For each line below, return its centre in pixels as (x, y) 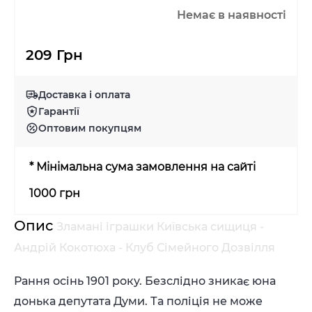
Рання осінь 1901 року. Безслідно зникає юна (145, 281)
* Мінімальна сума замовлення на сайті (142, 167)
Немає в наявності (232, 15)
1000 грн (55, 193)
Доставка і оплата (84, 94)
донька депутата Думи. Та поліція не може (138, 301)
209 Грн (54, 55)
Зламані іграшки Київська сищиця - (160, 227)
